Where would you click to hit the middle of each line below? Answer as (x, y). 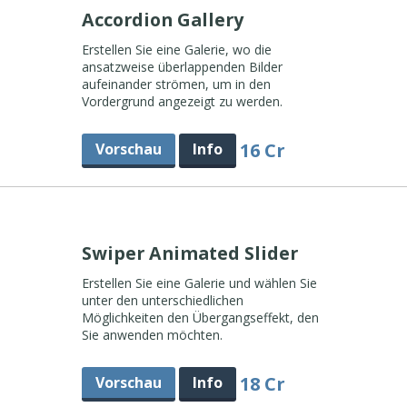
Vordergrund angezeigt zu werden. (182, 101)
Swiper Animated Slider (192, 253)
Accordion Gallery (164, 20)
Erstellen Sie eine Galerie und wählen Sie (199, 283)
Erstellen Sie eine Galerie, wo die (176, 50)
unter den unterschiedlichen (162, 300)
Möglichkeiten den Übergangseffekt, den (200, 318)
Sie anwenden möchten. (152, 335)
